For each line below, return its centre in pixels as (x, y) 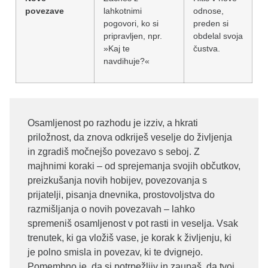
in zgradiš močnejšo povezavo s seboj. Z (114, 151)
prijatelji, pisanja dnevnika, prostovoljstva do (121, 194)
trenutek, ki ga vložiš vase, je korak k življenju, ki (130, 237)
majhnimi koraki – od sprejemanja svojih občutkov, (134, 166)
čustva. (207, 48)
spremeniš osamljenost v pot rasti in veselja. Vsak (133, 223)
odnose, (208, 10)
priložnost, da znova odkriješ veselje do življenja (130, 137)
